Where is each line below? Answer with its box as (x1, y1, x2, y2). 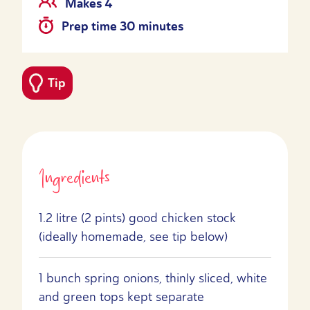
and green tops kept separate (39, 289, 204, 304)
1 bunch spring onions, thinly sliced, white (39, 270, 267, 286)
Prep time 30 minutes (59, 18, 184, 35)
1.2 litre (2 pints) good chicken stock (39, 210, 236, 226)
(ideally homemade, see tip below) (39, 228, 228, 244)
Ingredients (39, 163, 109, 193)
